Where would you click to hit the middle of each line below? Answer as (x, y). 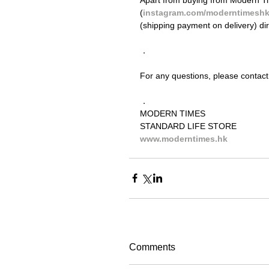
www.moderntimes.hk (184, 138)
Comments (152, 247)
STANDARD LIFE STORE (188, 126)
